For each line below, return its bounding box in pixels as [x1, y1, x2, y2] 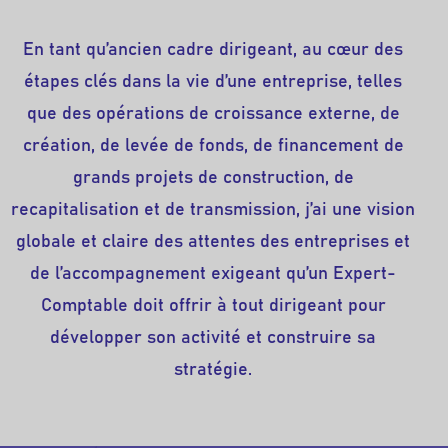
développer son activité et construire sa [50, 328, 377, 347]
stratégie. [174, 360, 253, 379]
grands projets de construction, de [72, 168, 354, 187]
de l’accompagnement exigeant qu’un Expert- [30, 264, 397, 283]
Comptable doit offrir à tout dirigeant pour [40, 296, 386, 315]
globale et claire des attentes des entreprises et [16, 232, 411, 251]
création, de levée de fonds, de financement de [22, 136, 404, 155]
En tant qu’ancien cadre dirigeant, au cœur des [23, 40, 404, 59]
